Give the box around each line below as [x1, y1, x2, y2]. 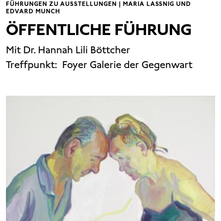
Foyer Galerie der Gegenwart [60, 58, 192, 72]
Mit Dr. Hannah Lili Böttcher [6, 43, 130, 57]
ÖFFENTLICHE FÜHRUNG [6, 19, 192, 40]
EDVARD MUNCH [6, 7, 60, 16]
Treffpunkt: [6, 58, 60, 72]
